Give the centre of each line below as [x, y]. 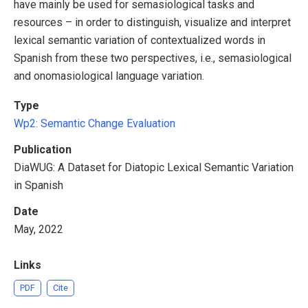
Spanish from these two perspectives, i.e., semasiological [153, 58]
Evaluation [151, 123]
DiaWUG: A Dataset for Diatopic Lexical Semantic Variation [154, 167]
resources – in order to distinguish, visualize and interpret [152, 22]
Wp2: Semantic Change [70, 123]
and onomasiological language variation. [109, 76]
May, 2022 [38, 229]
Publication [43, 150]
